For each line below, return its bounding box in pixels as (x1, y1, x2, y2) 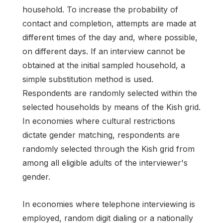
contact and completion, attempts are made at (22, 18, 196, 28)
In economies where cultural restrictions (22, 115, 175, 126)
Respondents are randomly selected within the (22, 88, 197, 98)
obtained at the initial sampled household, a (22, 60, 185, 70)
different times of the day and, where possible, (22, 32, 198, 42)
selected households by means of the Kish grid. (22, 102, 201, 112)
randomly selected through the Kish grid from (22, 143, 195, 154)
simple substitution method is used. (22, 74, 153, 84)
